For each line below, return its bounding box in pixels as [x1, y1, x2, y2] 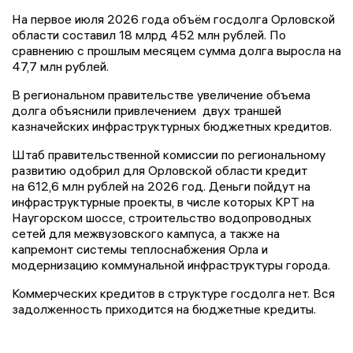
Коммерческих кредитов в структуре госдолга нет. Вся [12, 285, 335, 302]
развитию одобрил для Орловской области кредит [12, 162, 307, 179]
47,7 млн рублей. [12, 58, 109, 75]
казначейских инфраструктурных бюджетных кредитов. [12, 118, 332, 135]
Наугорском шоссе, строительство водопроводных [12, 210, 311, 226]
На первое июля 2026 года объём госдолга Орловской [12, 11, 335, 28]
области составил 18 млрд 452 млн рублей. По [12, 27, 286, 43]
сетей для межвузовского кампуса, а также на [12, 225, 280, 242]
